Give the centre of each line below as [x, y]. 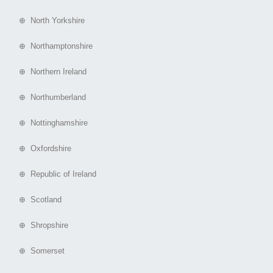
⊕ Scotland [35, 200]
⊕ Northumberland [48, 97]
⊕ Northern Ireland [48, 72]
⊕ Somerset [37, 251]
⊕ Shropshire [39, 225]
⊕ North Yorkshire [47, 21]
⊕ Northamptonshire [51, 46]
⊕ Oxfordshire [40, 149]
